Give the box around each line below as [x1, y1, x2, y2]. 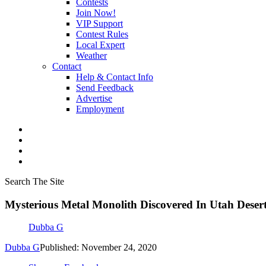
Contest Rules [76, 29, 128, 39]
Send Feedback [76, 83, 134, 93]
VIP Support [76, 18, 123, 28]
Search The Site [5, 176, 64, 186]
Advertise [76, 93, 112, 103]
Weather [76, 50, 107, 61]
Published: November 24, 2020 [40, 242, 157, 253]
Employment [76, 104, 124, 114]
